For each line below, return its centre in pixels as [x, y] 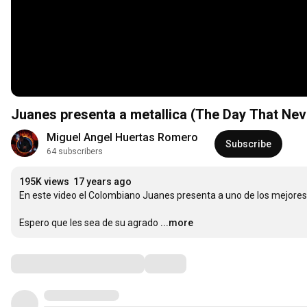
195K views [44, 182]
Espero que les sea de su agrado [89, 223]
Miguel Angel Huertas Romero [122, 138]
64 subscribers [75, 152]
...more [177, 223]
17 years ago [102, 182]
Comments [45, 263]
